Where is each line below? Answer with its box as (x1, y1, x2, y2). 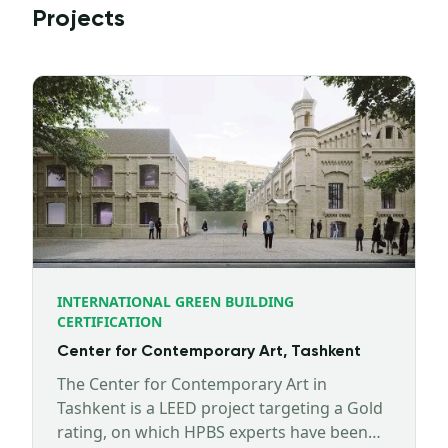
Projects (32, 7, 125, 31)
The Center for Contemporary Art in (57, 373, 327, 395)
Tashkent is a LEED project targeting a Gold (57, 397, 383, 419)
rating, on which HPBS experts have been (57, 421, 368, 443)
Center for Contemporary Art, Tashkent (57, 344, 361, 360)
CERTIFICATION (57, 312, 162, 331)
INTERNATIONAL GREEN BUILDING (57, 292, 294, 311)
